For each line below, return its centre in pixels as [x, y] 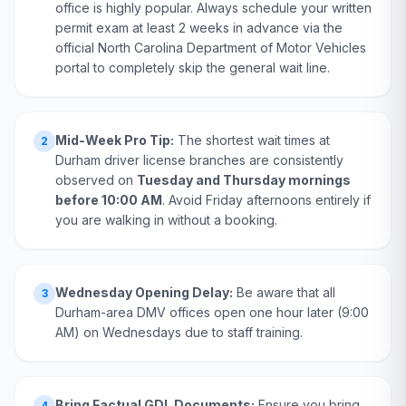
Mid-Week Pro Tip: [115, 140]
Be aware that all [284, 292]
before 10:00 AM [109, 200]
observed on [96, 180]
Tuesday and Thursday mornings [244, 180]
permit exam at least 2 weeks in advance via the [199, 28]
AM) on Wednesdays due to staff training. [179, 332]
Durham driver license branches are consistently [199, 160]
